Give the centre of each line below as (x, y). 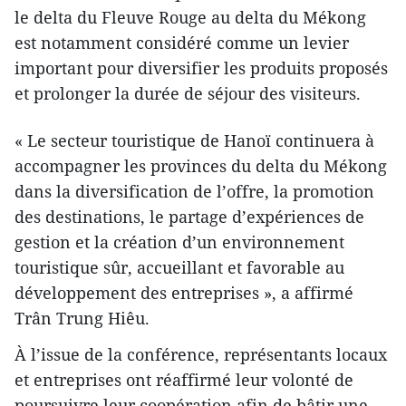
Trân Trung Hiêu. (82, 318)
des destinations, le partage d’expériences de (189, 216)
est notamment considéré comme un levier (182, 42)
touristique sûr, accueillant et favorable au (179, 267)
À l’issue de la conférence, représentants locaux (201, 354)
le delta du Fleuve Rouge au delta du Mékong (190, 17)
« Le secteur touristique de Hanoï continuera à (194, 140)
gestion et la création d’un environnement (179, 242)
